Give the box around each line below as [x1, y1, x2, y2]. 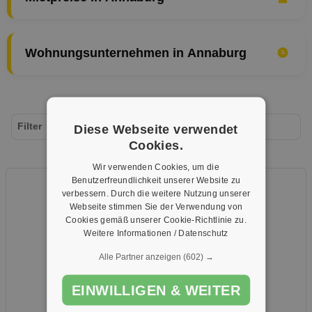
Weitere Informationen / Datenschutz [84, 228, 228, 238]
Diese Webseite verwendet [74, 122, 238, 136]
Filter [17, 120, 42, 132]
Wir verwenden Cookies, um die [93, 162, 219, 172]
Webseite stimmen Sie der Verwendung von [69, 201, 243, 212]
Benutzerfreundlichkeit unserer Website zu [71, 175, 241, 185]
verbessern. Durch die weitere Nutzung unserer [61, 188, 251, 198]
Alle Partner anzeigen [98, 251, 183, 262]
